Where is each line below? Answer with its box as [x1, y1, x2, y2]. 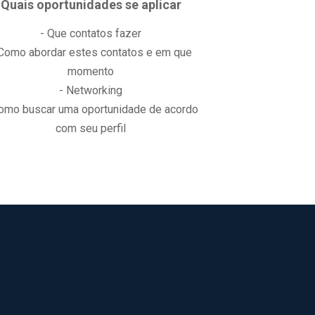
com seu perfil [56, 122, 127, 135]
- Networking [59, 84, 123, 97]
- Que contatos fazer [40, 27, 142, 40]
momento [67, 65, 115, 78]
